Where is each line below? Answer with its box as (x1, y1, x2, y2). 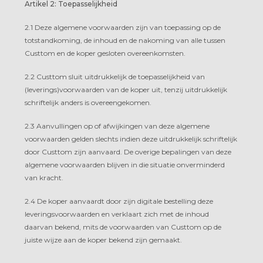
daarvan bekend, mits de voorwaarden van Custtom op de (25, 222, 221, 231)
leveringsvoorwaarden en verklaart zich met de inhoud (25, 209, 209, 218)
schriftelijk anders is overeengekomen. (25, 97, 151, 107)
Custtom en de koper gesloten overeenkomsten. (25, 48, 186, 58)
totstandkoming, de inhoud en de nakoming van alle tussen (25, 35, 225, 45)
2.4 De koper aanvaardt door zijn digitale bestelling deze (25, 196, 213, 205)
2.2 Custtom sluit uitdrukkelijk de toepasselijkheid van (25, 72, 205, 81)
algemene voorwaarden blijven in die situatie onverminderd (25, 160, 225, 169)
